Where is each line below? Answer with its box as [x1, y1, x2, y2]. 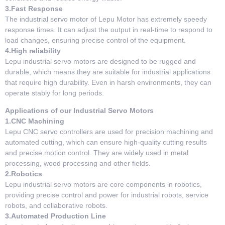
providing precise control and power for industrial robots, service [5, 191, 208, 199]
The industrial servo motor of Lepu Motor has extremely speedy [5, 15, 207, 23]
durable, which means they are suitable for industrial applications [5, 67, 210, 76]
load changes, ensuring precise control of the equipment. [5, 36, 186, 44]
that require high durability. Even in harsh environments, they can [5, 78, 211, 86]
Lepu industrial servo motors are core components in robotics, [5, 180, 202, 189]
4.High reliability [5, 46, 61, 55]
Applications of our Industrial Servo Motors [5, 106, 154, 115]
